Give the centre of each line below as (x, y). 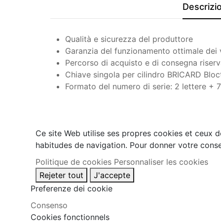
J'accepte (112, 175)
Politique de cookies (74, 162)
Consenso (49, 205)
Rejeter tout (61, 175)
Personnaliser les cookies (161, 162)
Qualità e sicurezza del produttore (129, 39)
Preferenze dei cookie (72, 189)
